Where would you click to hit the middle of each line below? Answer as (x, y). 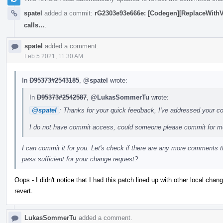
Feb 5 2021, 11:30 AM (54, 56)
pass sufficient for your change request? (80, 159)
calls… (34, 25)
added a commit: (68, 13)
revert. (24, 191)
